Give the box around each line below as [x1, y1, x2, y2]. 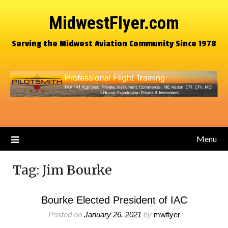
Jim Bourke [42, 162, 112, 178]
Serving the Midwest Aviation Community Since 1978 [12, 38, 216, 49]
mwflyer [153, 210, 180, 219]
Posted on [48, 210, 84, 219]
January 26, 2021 [83, 210, 141, 219]
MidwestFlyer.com [49, 13, 179, 34]
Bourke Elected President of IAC [41, 194, 187, 206]
